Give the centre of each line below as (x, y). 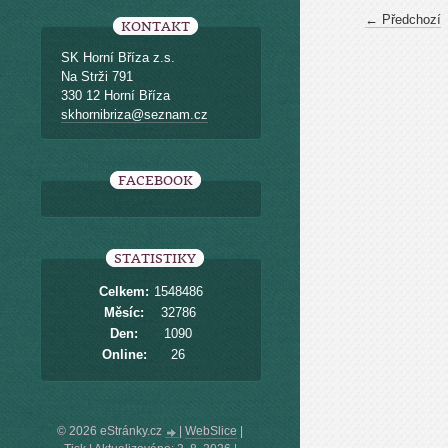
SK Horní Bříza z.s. (118, 57)
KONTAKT (155, 26)
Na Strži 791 (97, 76)
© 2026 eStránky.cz (111, 431)
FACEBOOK (155, 180)
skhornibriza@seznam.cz (134, 114)
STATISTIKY (155, 258)
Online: (124, 354)
